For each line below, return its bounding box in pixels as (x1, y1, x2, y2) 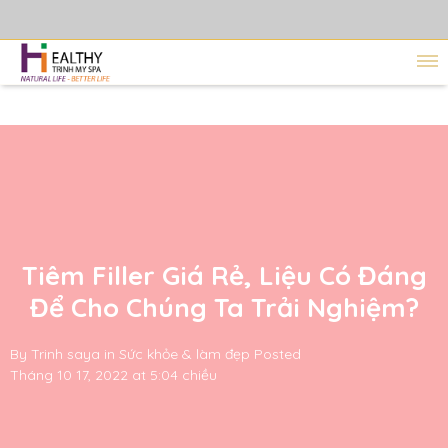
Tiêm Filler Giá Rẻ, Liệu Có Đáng (21, 259, 427, 292)
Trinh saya (31, 345, 100, 363)
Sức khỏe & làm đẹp (119, 345, 250, 363)
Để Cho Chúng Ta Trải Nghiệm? (29, 291, 419, 324)
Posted (254, 345, 301, 363)
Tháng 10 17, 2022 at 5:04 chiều (10, 366, 217, 384)
